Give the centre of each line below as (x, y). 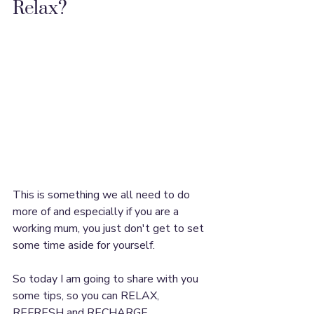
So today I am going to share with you (107, 279)
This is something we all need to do (103, 195)
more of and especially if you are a (97, 212)
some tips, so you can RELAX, (87, 296)
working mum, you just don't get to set (110, 229)
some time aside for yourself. (84, 246)
